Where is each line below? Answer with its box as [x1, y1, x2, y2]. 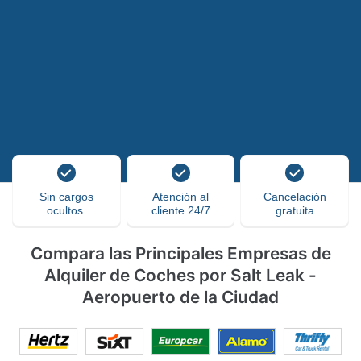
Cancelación [263, 190, 326, 203]
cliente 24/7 [151, 204, 210, 217]
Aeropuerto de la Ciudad [82, 287, 279, 307]
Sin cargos [39, 190, 93, 203]
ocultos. [46, 204, 86, 217]
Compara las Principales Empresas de [30, 243, 331, 263]
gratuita [275, 204, 314, 217]
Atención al [152, 190, 209, 203]
